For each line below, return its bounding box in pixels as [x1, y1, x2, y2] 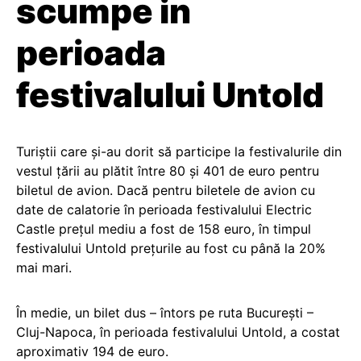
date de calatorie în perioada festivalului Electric [16, 201, 312, 218]
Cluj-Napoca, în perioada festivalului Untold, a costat [16, 324, 340, 340]
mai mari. [16, 259, 72, 276]
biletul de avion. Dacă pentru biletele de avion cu [16, 182, 315, 198]
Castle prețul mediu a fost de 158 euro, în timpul [16, 221, 311, 237]
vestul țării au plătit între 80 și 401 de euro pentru [16, 163, 319, 179]
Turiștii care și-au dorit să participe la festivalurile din [16, 143, 342, 160]
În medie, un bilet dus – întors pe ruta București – [16, 305, 313, 321]
